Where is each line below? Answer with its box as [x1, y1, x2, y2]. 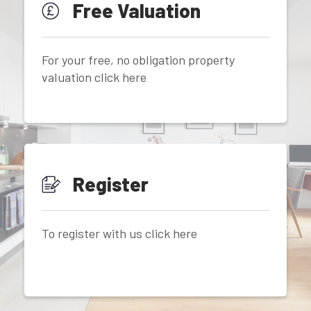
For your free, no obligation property [42, 51, 235, 67]
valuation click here [42, 69, 146, 85]
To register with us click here [42, 225, 197, 241]
